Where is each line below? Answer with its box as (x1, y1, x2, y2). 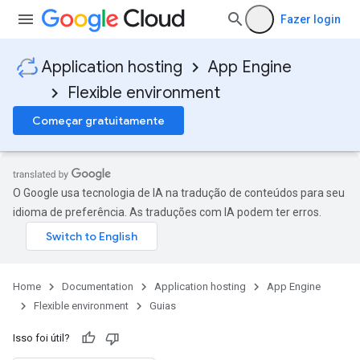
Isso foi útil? (13, 332, 70, 344)
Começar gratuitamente (32, 113, 165, 128)
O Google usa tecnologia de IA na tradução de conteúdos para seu (13, 186, 345, 199)
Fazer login (280, 13, 341, 26)
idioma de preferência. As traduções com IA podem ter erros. (13, 206, 321, 219)
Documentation (62, 280, 133, 292)
